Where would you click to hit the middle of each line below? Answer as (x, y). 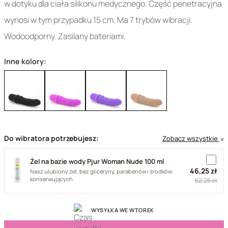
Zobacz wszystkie (190, 138)
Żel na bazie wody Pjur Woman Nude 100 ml (97, 161)
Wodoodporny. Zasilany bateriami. (65, 36)
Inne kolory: (25, 61)
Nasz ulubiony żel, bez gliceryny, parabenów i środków (101, 171)
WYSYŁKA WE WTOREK (123, 210)
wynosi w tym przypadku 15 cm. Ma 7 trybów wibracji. (98, 20)
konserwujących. (52, 179)
